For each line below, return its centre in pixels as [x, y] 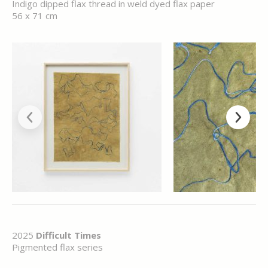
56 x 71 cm [35, 16]
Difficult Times [68, 235]
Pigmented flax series [57, 247]
